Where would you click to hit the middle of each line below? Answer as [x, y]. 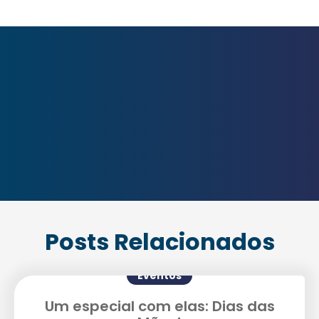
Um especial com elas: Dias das [159, 306]
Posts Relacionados [159, 242]
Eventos [159, 276]
